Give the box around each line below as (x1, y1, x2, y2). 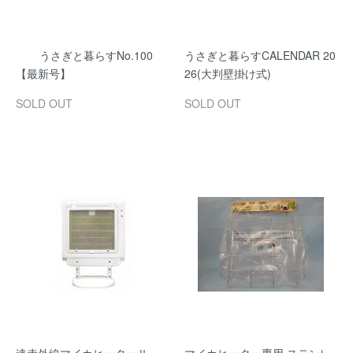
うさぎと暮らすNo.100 (39, 47, 153, 63)
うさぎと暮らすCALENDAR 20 (184, 47, 336, 63)
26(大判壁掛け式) (184, 65, 271, 81)
